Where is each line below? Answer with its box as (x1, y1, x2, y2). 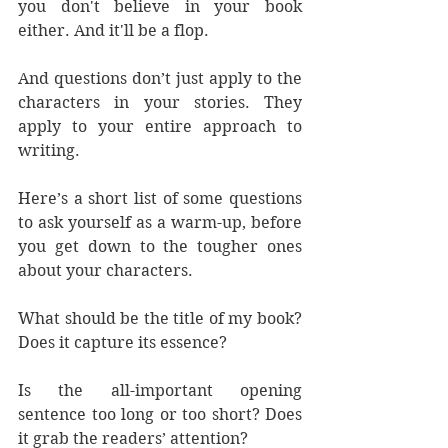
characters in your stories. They (18, 93, 302, 112)
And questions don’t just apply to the (18, 69, 302, 88)
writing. (18, 141, 80, 160)
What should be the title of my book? (18, 309, 302, 328)
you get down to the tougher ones (18, 237, 302, 256)
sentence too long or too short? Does (18, 405, 302, 424)
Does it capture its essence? (18, 333, 231, 352)
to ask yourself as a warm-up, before (18, 213, 302, 232)
